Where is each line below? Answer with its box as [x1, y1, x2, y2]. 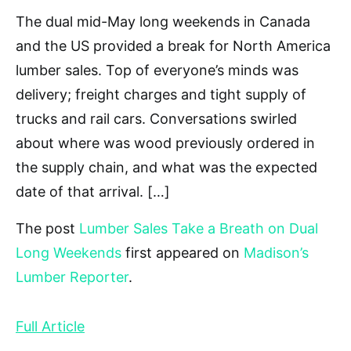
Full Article [16, 318, 85, 335]
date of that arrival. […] [16, 183, 170, 200]
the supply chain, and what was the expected [16, 159, 317, 175]
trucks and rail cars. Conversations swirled [16, 110, 297, 127]
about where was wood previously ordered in [16, 135, 315, 151]
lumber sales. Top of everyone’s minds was [16, 62, 299, 78]
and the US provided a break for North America [16, 38, 331, 54]
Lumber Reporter [16, 269, 128, 285]
